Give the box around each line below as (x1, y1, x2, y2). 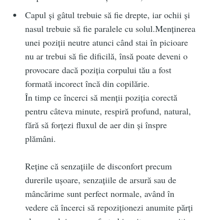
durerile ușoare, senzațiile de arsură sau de (25, 174, 177, 186)
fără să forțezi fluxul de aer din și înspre (25, 119, 167, 131)
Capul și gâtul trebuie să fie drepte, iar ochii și (25, 9, 191, 21)
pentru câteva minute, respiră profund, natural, (25, 105, 192, 117)
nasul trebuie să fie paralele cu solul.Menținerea (25, 23, 196, 35)
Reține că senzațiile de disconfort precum (25, 160, 172, 172)
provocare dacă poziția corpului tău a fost (25, 64, 172, 76)
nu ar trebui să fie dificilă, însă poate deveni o (25, 50, 188, 62)
